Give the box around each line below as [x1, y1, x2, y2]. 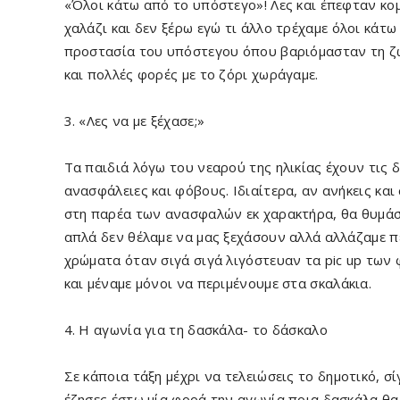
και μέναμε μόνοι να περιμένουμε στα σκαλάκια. [63, 274, 371, 292]
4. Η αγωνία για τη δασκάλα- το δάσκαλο [63, 321, 328, 338]
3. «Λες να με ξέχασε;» [63, 112, 205, 129]
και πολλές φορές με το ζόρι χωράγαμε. [63, 65, 319, 83]
